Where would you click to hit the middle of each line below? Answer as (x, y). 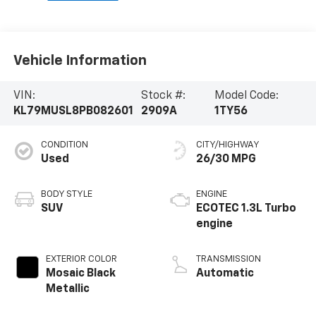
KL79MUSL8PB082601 (73, 111)
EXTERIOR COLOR (81, 259)
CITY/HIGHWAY (228, 145)
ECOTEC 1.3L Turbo (246, 208)
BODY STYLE (66, 194)
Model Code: (246, 96)
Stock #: (163, 96)
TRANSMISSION (229, 259)
